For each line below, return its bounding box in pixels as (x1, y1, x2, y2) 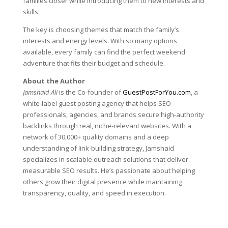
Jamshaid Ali (22, 88, 58, 97)
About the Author (22, 76, 85, 85)
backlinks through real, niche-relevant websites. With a (22, 121, 191, 130)
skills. (22, 7, 40, 16)
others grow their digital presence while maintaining (22, 177, 182, 186)
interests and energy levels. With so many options (22, 36, 177, 45)
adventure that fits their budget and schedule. (22, 59, 165, 68)
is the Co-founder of (57, 88, 121, 97)
